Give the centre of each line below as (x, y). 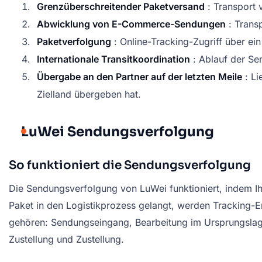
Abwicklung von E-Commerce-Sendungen (131, 24)
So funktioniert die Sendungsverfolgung (130, 166)
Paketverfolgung (74, 42)
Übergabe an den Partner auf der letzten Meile (139, 77)
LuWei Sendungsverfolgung (118, 132)
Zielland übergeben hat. (89, 94)
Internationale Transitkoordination (113, 59)
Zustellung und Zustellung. (66, 239)
